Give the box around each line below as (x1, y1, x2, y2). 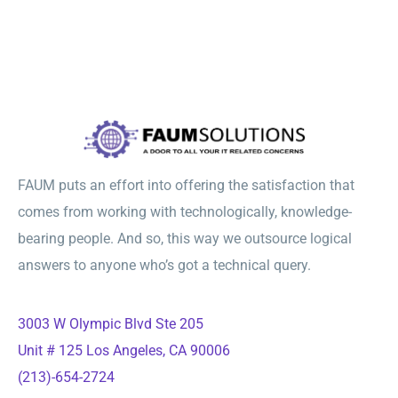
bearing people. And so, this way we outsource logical (18, 229, 352, 247)
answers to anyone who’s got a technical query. (18, 256, 311, 274)
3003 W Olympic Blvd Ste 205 (18, 314, 203, 332)
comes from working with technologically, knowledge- (18, 203, 352, 220)
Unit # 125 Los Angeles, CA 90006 (18, 341, 230, 359)
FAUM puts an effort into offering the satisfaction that (18, 176, 354, 194)
